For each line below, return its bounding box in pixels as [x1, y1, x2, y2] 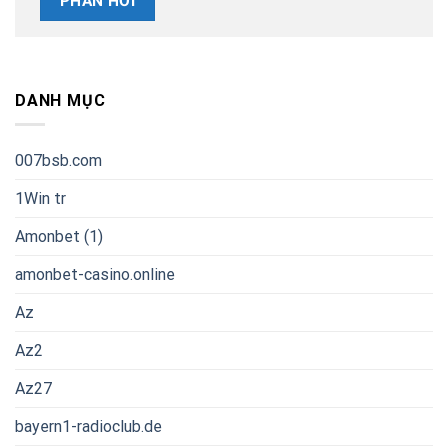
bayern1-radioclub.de [15, 417, 162, 437]
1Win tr [15, 189, 66, 209]
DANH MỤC [15, 90, 106, 110]
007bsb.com [15, 151, 102, 171]
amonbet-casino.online [15, 265, 175, 285]
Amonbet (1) [15, 227, 103, 247]
